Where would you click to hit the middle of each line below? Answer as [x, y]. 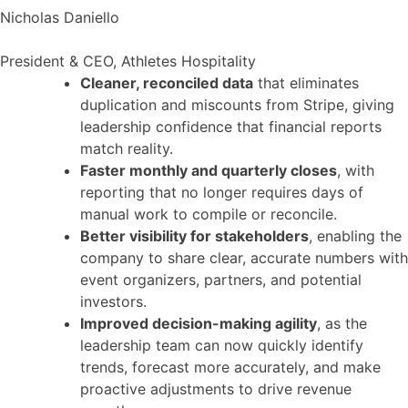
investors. [113, 302]
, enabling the [355, 236]
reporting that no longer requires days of [222, 193]
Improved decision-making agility [199, 324]
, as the [342, 324]
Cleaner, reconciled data [167, 83]
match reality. [127, 149]
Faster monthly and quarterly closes [209, 171]
